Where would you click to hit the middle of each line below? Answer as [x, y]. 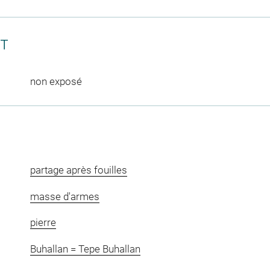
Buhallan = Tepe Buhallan [85, 249]
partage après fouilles [78, 170]
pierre [43, 223]
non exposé [56, 82]
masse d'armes [64, 196]
